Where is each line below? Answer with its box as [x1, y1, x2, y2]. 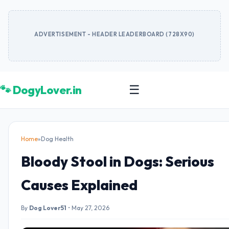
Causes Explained [21, 176, 138, 194]
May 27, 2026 [72, 204, 109, 212]
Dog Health [41, 135, 74, 143]
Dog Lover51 [29, 204, 66, 212]
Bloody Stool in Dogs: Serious [21, 152, 214, 170]
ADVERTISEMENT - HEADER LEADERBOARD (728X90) [34, 31, 195, 38]
